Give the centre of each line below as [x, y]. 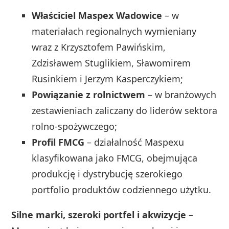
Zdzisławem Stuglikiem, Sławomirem [111, 63]
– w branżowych [181, 94]
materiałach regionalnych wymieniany [114, 31]
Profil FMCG [58, 142]
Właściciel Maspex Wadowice [97, 15]
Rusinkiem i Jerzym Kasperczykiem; [108, 78]
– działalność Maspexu [134, 142]
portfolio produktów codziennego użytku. [122, 189]
